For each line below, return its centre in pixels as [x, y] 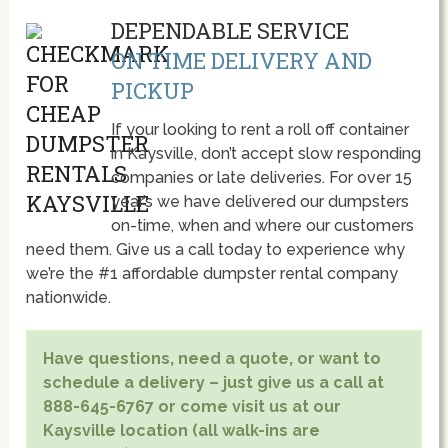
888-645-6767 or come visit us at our [192, 407]
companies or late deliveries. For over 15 [261, 178]
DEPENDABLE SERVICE [229, 31]
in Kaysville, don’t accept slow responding [265, 154]
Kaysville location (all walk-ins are [182, 431]
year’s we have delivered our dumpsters [259, 202]
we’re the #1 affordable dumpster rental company [212, 274]
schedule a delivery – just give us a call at [214, 383]
